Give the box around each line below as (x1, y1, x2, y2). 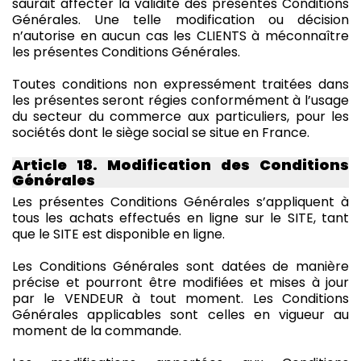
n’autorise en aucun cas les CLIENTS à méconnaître (12, 26, 349, 45)
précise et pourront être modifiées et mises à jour (12, 272, 349, 292)
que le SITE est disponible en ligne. (12, 224, 225, 243)
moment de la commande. (12, 321, 181, 340)
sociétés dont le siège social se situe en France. (12, 122, 309, 142)
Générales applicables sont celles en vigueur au (12, 305, 349, 324)
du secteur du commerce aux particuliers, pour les (12, 106, 349, 126)
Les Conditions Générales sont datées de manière (12, 256, 349, 276)
